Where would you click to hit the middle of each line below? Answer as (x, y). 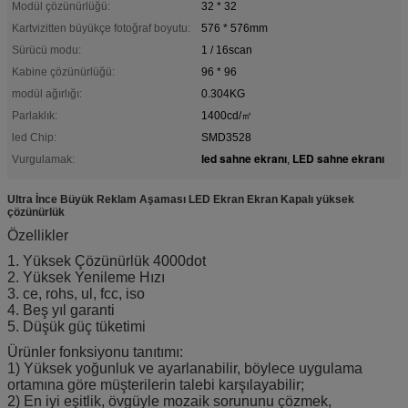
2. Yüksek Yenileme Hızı (86, 277)
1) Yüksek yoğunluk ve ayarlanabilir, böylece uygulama (185, 368)
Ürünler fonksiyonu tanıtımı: (95, 352)
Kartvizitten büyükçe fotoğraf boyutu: (101, 28)
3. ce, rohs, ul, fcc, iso (76, 293)
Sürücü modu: (46, 50)
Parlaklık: (35, 115)
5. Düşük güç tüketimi (76, 326)
